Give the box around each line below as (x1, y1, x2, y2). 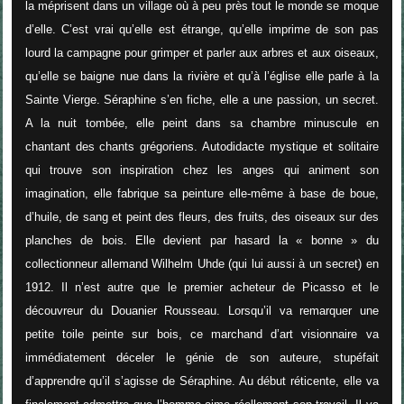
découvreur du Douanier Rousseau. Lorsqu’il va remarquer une (24, 304, 379, 318)
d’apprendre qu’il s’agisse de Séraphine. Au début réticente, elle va (24, 374, 379, 389)
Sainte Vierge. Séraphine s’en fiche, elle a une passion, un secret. (24, 93, 379, 107)
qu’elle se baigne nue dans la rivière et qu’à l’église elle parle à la (24, 69, 379, 84)
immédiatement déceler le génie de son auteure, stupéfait (24, 351, 379, 365)
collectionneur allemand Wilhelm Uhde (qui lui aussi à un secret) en (24, 257, 379, 271)
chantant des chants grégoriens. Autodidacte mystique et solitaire (24, 140, 379, 154)
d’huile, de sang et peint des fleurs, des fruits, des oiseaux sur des (24, 210, 379, 225)
